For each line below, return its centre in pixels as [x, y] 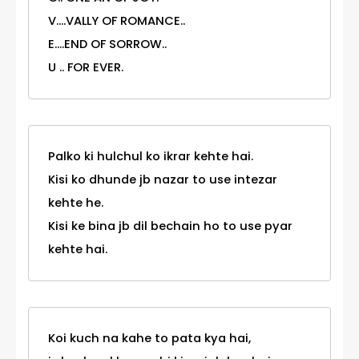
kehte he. [76, 203]
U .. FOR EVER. [86, 68]
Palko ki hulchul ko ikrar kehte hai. [151, 157]
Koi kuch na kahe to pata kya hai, [149, 339]
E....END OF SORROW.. [107, 44]
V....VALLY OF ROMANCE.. [117, 21]
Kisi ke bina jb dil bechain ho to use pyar [170, 226]
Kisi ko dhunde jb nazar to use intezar [163, 180]
